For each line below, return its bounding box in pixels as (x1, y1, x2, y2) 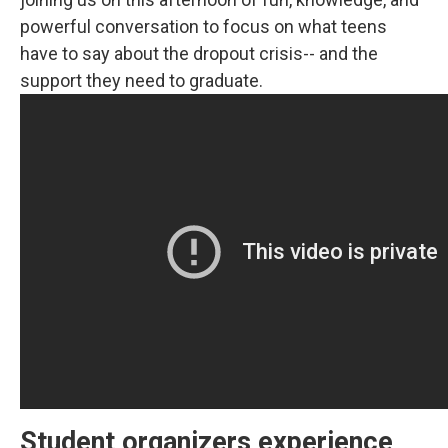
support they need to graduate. (20, 70, 263, 91)
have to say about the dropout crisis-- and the (20, 43, 378, 64)
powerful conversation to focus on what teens (20, 16, 387, 37)
